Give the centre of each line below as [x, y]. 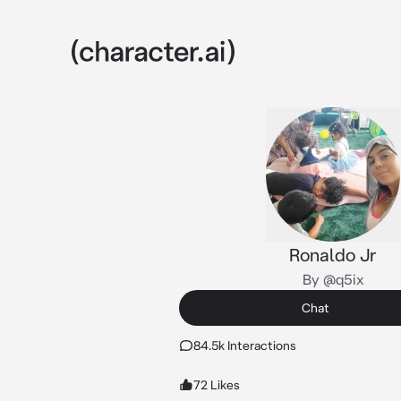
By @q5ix [333, 279]
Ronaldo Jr [333, 255]
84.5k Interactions [245, 346]
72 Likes [217, 385]
